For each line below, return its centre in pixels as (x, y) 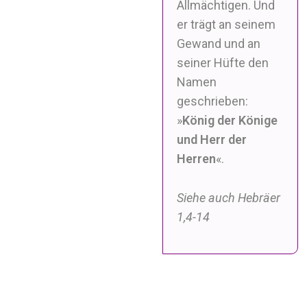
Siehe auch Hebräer (229, 197)
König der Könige (230, 121)
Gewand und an (219, 44)
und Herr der (212, 140)
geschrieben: (213, 101)
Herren (197, 159)
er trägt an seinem (226, 25)
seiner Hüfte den (223, 63)
